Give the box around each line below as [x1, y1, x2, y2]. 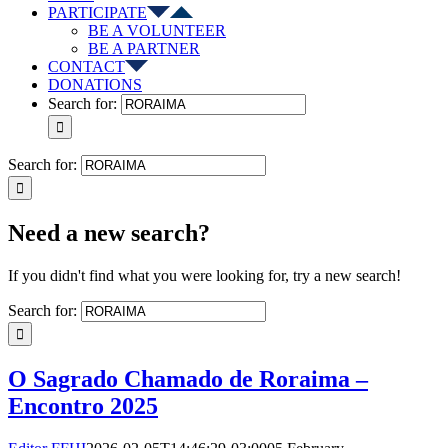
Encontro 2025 [8, 392, 158, 419]
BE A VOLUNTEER [88, 22, 226, 39]
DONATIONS [48, 76, 142, 93]
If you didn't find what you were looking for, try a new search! [8, 266, 401, 284]
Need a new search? [8, 219, 210, 246]
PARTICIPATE [48, 4, 147, 21]
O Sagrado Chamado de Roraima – [8, 365, 368, 392]
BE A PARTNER [88, 40, 200, 57]
